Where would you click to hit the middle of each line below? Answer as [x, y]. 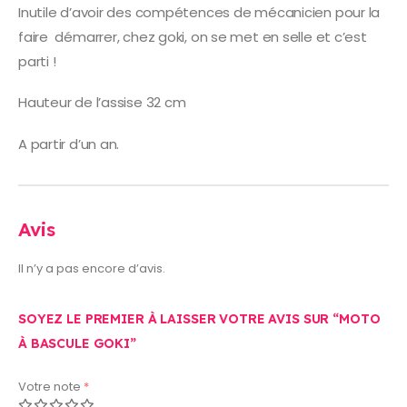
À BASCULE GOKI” [77, 343]
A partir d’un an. [69, 144]
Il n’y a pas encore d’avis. [92, 269]
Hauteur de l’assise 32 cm [102, 103]
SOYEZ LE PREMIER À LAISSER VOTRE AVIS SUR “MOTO [199, 319]
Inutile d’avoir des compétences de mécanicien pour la [199, 12]
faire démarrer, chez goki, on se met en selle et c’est [193, 36]
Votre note [51, 386]
